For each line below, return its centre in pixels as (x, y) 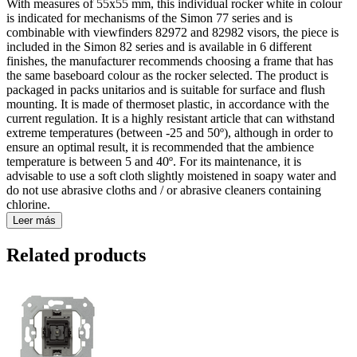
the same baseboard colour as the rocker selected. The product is (167, 76)
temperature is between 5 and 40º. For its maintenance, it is (154, 162)
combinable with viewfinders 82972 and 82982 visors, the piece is (173, 33)
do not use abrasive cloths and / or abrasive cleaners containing (164, 190)
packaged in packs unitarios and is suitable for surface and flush (166, 90)
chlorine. (28, 205)
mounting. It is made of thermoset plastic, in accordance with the (168, 104)
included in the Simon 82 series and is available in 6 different (159, 47)
